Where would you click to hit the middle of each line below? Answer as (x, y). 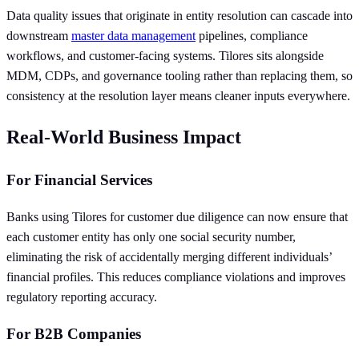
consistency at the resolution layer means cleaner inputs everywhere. (178, 96)
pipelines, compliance (252, 36)
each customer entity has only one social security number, (151, 236)
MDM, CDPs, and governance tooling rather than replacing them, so (179, 76)
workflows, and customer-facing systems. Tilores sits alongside (165, 56)
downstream (39, 36)
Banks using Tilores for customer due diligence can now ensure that (177, 216)
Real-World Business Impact (124, 137)
